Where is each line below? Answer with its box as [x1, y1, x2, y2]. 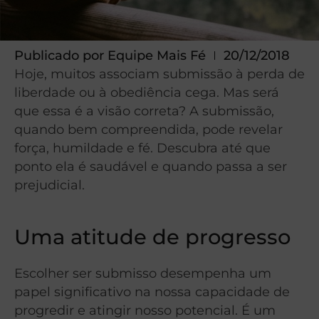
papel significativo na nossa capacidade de [14, 284, 290, 300]
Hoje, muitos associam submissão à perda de [14, 66, 305, 82]
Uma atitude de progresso [14, 224, 291, 250]
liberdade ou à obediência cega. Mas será [14, 85, 279, 100]
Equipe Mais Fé [104, 48, 206, 63]
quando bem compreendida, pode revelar [14, 122, 283, 137]
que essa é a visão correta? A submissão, [14, 103, 274, 119]
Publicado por [14, 48, 104, 63]
